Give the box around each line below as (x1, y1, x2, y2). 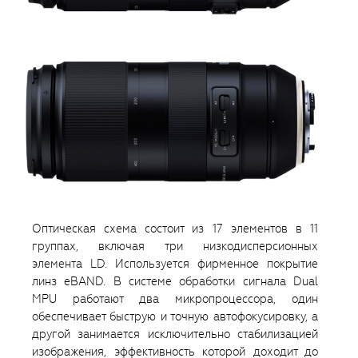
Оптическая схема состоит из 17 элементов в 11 (32, 220, 318, 237)
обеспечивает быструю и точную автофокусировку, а (32, 308, 318, 324)
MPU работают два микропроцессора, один (32, 290, 318, 307)
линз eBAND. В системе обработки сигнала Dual (32, 272, 318, 289)
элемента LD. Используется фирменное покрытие (32, 255, 318, 272)
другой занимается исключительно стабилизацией (32, 325, 318, 342)
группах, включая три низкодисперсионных (32, 237, 318, 254)
